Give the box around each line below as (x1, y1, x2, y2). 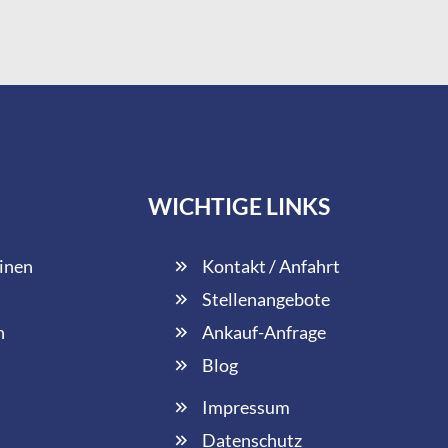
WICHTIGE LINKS (148, 192, 330, 220)
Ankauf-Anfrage (201, 320, 326, 343)
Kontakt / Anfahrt (201, 254, 340, 277)
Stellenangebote (201, 287, 330, 310)
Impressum (201, 395, 290, 418)
